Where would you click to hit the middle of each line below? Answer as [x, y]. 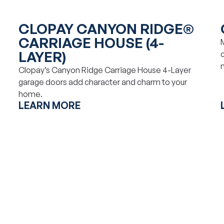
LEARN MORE [50, 105]
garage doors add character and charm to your [103, 82]
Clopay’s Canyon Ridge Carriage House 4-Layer [105, 70]
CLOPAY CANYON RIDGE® [106, 28]
